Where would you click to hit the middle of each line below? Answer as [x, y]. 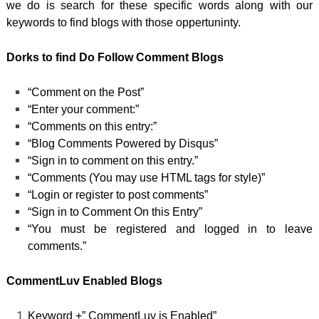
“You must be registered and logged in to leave [171, 229]
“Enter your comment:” [84, 109]
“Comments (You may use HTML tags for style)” [147, 177]
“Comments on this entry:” [93, 126]
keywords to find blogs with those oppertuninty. [123, 22]
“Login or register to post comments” [118, 194]
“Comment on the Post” [86, 92]
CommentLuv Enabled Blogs [84, 281]
